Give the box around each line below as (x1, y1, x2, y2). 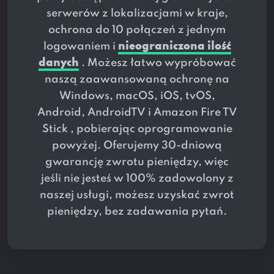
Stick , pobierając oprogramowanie (42, 124, 232, 135)
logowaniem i (43, 41, 118, 53)
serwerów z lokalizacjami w (46, 8, 194, 20)
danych (38, 57, 79, 69)
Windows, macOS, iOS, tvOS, (59, 91, 215, 102)
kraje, (194, 8, 228, 20)
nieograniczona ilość (117, 41, 231, 53)
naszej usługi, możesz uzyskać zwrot (40, 190, 234, 201)
